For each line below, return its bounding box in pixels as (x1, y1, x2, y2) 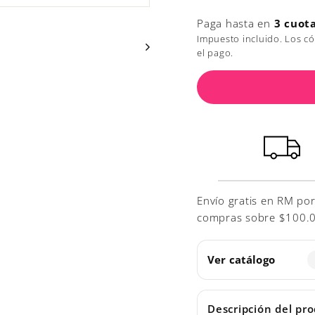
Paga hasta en (197, 16, 274, 31)
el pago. (197, 46, 233, 60)
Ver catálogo (207, 252, 275, 267)
